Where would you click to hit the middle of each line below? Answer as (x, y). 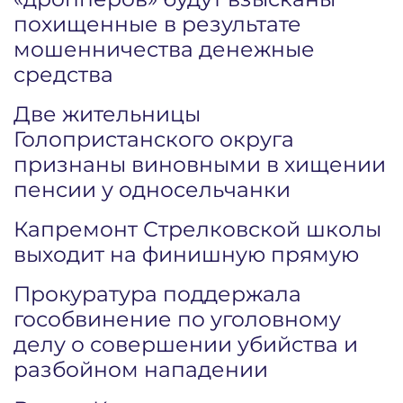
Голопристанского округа (154, 139)
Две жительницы (107, 114)
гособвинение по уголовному (177, 319)
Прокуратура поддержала (157, 294)
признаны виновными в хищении (200, 164)
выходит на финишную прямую (186, 254)
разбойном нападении (141, 369)
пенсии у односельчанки (152, 189)
